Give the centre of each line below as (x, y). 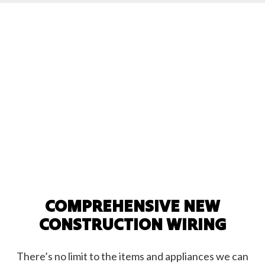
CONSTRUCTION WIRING (132, 224)
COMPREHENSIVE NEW (132, 205)
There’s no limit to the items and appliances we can (132, 256)
